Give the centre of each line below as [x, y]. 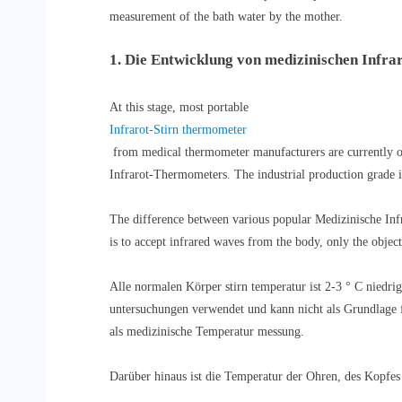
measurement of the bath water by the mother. [226, 17]
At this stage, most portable [180, 108]
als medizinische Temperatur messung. [206, 332]
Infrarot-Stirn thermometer [178, 130]
